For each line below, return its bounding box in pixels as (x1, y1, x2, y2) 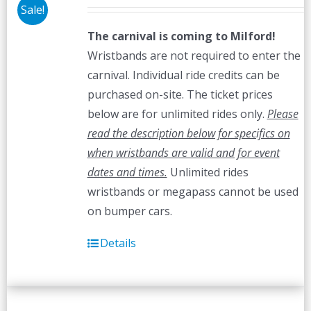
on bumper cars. (87, 203, 172, 219)
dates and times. (87, 165, 167, 180)
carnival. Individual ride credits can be (87, 67, 280, 83)
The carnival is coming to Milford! (87, 28, 276, 44)
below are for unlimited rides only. (87, 106, 267, 121)
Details (99, 235, 136, 251)
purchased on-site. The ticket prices (87, 87, 273, 102)
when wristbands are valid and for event (87, 145, 280, 160)
